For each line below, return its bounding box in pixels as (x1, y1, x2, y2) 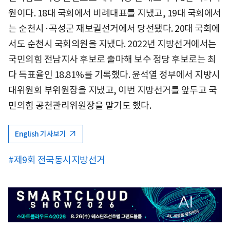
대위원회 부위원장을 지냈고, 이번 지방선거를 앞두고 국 (8, 84, 217, 96)
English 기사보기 (15, 129, 67, 139)
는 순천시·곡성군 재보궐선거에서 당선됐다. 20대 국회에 (8, 22, 220, 34)
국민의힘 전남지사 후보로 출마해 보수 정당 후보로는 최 (8, 53, 216, 65)
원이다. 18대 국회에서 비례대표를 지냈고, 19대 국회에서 (8, 7, 221, 19)
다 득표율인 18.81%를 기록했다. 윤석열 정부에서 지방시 (8, 68, 220, 81)
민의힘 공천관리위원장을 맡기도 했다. (8, 99, 151, 111)
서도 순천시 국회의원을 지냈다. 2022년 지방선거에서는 (8, 37, 217, 50)
